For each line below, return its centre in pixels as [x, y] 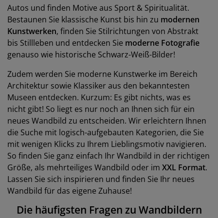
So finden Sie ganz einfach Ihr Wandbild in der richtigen [109, 156]
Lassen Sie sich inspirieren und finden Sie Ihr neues [101, 179]
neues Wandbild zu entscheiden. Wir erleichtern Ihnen [107, 121]
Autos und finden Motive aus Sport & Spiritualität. [98, 8]
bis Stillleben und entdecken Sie [66, 43]
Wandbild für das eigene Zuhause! [70, 191]
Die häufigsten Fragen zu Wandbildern [109, 210]
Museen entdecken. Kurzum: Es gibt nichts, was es [99, 97]
